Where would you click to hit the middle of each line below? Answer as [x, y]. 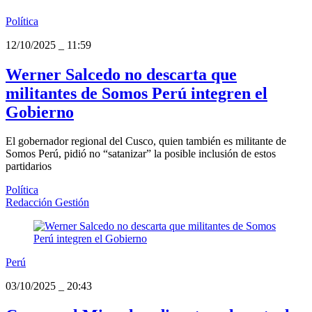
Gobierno [40, 112]
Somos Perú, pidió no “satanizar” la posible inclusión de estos [141, 154]
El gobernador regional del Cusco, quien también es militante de [146, 141]
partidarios [29, 166]
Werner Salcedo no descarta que [121, 74]
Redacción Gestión [47, 203]
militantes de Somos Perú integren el [136, 93]
